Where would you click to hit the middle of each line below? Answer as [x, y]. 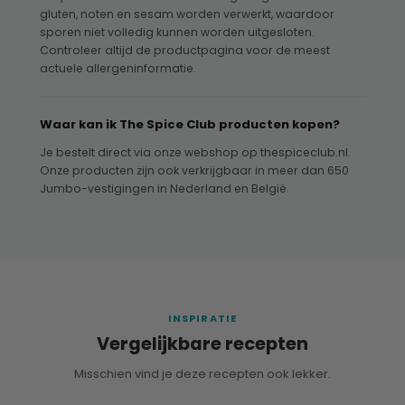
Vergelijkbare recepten [202, 344]
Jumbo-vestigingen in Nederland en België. [165, 189]
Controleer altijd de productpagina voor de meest [185, 51]
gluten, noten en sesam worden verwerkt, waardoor [187, 14]
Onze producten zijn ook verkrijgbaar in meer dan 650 [194, 171]
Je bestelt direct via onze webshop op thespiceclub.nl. [195, 153]
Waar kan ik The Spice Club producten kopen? [190, 125]
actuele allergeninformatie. [118, 69]
